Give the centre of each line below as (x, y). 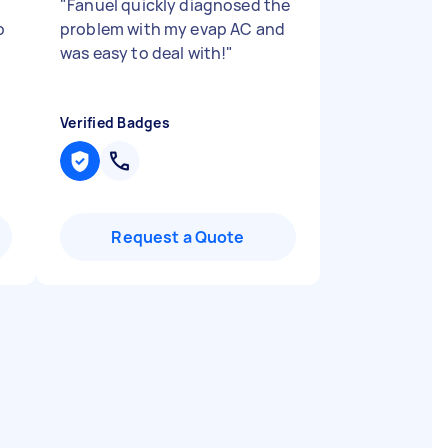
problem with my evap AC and (173, 29)
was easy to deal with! (143, 53)
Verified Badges (115, 122)
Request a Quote (178, 237)
